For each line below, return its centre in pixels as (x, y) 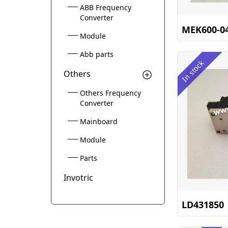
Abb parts (97, 54)
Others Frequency (110, 93)
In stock (193, 71)
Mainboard (99, 121)
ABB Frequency (106, 7)
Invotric (78, 178)
